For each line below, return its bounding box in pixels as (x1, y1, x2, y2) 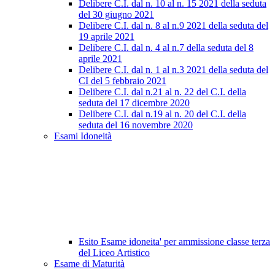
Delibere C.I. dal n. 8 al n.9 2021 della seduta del (79, 20, 268, 31)
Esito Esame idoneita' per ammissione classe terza (79, 236, 270, 247)
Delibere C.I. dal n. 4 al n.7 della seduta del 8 (79, 42, 254, 53)
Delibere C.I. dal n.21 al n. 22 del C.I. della (79, 87, 246, 97)
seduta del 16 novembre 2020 (79, 120, 193, 130)
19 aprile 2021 (79, 31, 134, 42)
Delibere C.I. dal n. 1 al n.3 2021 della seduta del (79, 64, 268, 75)
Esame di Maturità (54, 258, 125, 269)
